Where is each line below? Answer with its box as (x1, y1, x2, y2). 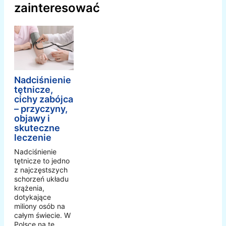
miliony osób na (14, 202, 65, 211)
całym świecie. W (14, 211, 71, 220)
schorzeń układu (14, 175, 69, 184)
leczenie (14, 132, 51, 143)
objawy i (14, 113, 50, 124)
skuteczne (14, 123, 60, 134)
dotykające (14, 193, 51, 202)
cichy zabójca (14, 94, 73, 105)
